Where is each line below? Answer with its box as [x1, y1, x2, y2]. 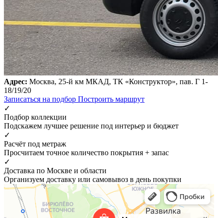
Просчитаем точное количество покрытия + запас [4, 148, 169, 157]
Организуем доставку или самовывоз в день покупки [4, 175, 182, 183]
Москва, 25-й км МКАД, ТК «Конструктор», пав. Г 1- [27, 77, 208, 86]
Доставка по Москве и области [4, 166, 107, 175]
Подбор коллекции [4, 112, 67, 121]
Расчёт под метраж [4, 139, 66, 148]
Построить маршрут [78, 94, 145, 103]
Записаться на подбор [4, 94, 78, 103]
